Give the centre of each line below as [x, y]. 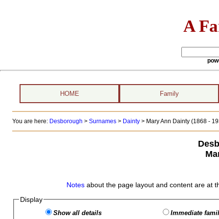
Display [31, 199]
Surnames [102, 121]
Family [169, 94]
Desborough [66, 121]
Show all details [77, 213]
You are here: [31, 121]
